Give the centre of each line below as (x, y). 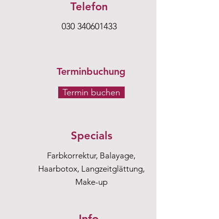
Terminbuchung (91, 71)
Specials (91, 136)
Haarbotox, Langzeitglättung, (91, 169)
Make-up (91, 182)
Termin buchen (91, 92)
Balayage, (118, 155)
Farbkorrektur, (73, 155)
